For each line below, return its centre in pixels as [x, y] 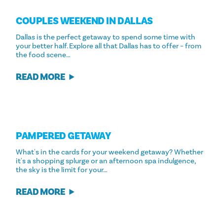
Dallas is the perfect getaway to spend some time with [106, 37]
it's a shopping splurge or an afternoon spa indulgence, [106, 161]
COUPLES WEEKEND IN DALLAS [84, 21]
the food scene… [43, 55]
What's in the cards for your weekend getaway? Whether [110, 152]
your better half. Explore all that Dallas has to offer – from [109, 46]
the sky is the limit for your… [62, 170]
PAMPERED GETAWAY [63, 136]
